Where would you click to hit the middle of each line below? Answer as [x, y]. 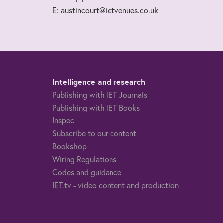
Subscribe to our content [94, 133]
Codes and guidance [87, 172]
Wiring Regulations [84, 159]
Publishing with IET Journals [100, 94]
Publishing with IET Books [96, 107]
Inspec [63, 120]
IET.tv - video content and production [115, 185]
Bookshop [69, 146]
